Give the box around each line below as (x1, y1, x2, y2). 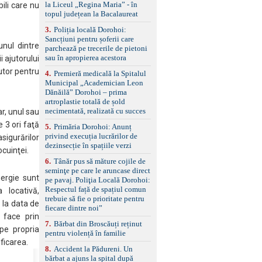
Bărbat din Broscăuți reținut (54, 219, 143, 228)
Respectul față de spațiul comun (45, 184, 147, 194)
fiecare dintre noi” (45, 203, 103, 212)
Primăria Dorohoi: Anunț (54, 122, 132, 131)
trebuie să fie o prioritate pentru (45, 194, 145, 203)
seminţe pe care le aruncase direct (45, 166, 151, 175)
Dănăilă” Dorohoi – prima (45, 87, 127, 96)
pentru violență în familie (45, 228, 126, 237)
